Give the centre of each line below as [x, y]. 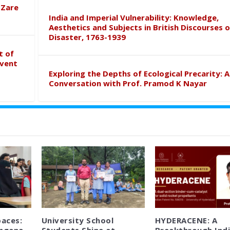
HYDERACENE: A [186, 221]
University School [78, 221]
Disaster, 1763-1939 [87, 37]
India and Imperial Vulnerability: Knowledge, [133, 17]
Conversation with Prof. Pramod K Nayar [128, 83]
